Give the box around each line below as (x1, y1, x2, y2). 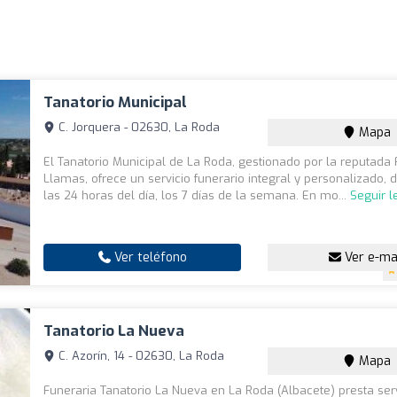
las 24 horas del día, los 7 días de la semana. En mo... (43, 188, 351, 204)
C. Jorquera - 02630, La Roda (55, 120, 221, 136)
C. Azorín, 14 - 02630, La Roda (55, 348, 225, 364)
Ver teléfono (110, 249, 187, 267)
